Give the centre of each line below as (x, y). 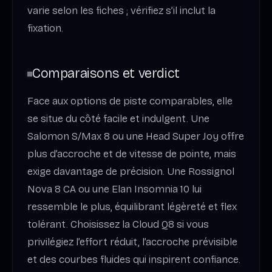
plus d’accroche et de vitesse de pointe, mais (132, 154)
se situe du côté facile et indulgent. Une (118, 118)
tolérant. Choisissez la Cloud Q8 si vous (118, 224)
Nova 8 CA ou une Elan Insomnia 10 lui (114, 189)
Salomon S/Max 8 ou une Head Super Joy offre (136, 136)
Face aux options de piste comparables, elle (130, 101)
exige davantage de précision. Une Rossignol (131, 171)
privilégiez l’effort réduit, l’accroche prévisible (132, 242)
